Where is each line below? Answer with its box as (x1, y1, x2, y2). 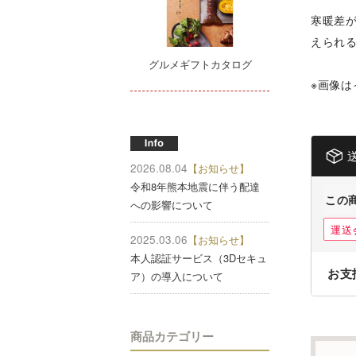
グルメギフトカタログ (148, 56, 252, 72)
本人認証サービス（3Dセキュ (130, 250, 267, 265)
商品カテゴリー (130, 327, 214, 344)
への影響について (130, 196, 213, 212)
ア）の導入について (130, 268, 223, 284)
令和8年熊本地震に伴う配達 (130, 178, 260, 194)
